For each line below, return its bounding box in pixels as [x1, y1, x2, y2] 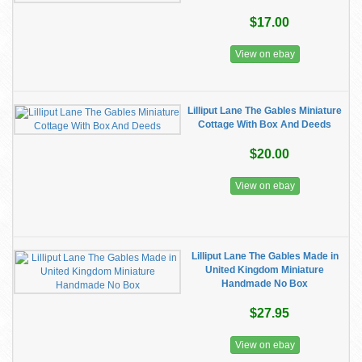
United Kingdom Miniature [205, 264, 324, 276]
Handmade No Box [221, 278, 308, 289]
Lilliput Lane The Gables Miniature [187, 105, 342, 116]
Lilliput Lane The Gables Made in [191, 250, 339, 262]
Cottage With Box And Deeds [198, 119, 331, 130]
